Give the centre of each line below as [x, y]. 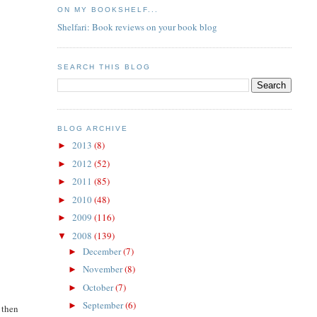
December [103, 251]
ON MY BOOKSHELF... [108, 10]
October [99, 287]
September [104, 305]
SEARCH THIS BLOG [104, 67]
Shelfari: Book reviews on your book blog [137, 27]
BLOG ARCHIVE [92, 128]
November [104, 269]
